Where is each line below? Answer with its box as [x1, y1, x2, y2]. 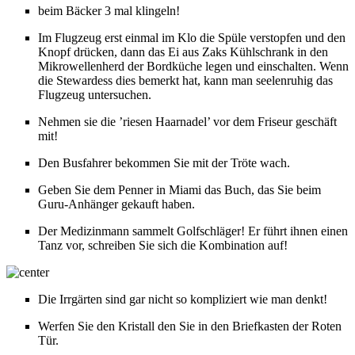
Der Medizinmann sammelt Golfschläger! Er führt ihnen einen [38, 223, 348, 238]
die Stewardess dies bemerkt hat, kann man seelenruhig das [38, 73, 333, 87]
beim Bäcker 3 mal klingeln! [38, 3, 180, 17]
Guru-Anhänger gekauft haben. [38, 197, 195, 211]
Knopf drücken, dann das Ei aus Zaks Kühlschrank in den [38, 44, 328, 59]
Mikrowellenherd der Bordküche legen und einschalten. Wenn [38, 59, 349, 73]
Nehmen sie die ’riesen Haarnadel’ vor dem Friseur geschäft [38, 114, 337, 128]
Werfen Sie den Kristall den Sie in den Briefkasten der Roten [38, 319, 342, 333]
